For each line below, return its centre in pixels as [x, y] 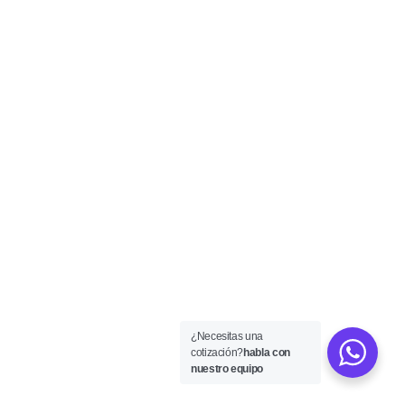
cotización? [217, 353]
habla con [267, 353]
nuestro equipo [227, 369]
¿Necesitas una [227, 336]
